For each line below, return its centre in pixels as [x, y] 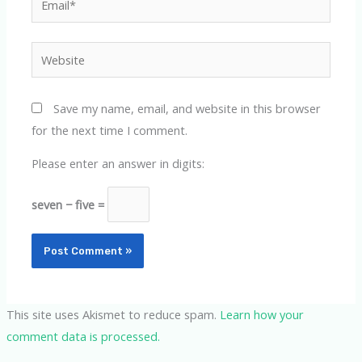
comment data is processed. [83, 337]
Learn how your [261, 315]
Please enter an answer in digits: [118, 164]
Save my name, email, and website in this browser [187, 108]
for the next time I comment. [110, 130]
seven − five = [70, 204]
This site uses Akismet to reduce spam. [113, 315]
